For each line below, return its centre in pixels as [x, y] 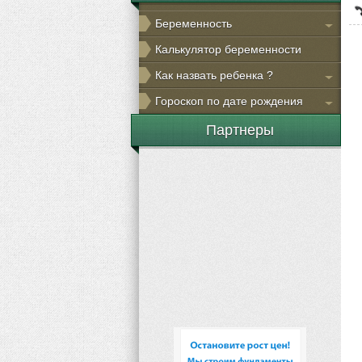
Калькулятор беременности [228, 49]
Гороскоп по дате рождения [229, 101]
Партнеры [240, 130]
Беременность [194, 23]
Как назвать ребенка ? [214, 75]
